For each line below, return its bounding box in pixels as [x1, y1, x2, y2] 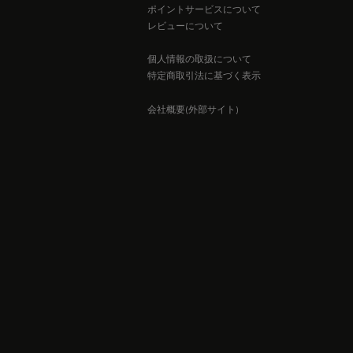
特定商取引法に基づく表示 [147, 69, 261, 82]
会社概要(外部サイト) [147, 102, 239, 115]
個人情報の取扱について [147, 53, 251, 65]
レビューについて [147, 19, 223, 32]
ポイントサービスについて [147, 2, 261, 15]
